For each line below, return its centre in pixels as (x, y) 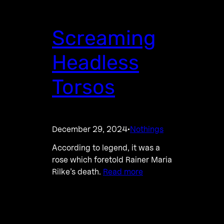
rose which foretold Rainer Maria (112, 160)
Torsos (83, 87)
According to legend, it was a (106, 148)
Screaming (104, 38)
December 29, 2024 (90, 129)
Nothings (147, 129)
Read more (123, 172)
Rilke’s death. (77, 172)
